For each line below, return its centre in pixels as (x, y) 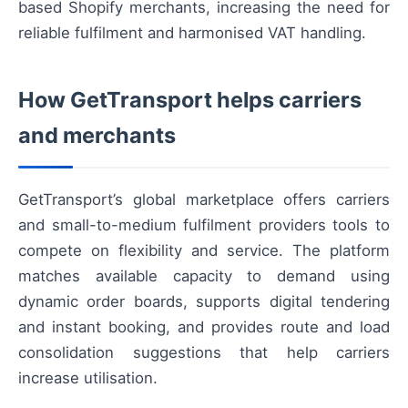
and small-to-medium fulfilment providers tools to (204, 224)
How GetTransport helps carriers (190, 99)
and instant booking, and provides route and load (204, 326)
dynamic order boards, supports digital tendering (204, 301)
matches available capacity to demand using (204, 275)
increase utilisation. (88, 377)
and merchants (97, 135)
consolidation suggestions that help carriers (204, 352)
